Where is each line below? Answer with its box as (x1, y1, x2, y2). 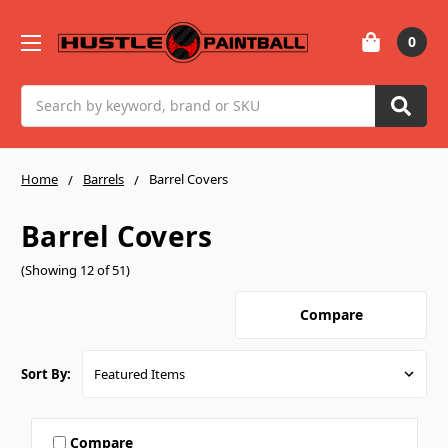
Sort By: (21, 365, 71, 384)
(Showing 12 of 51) (21, 261, 130, 280)
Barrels (83, 169, 124, 188)
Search (21, 85, 67, 105)
